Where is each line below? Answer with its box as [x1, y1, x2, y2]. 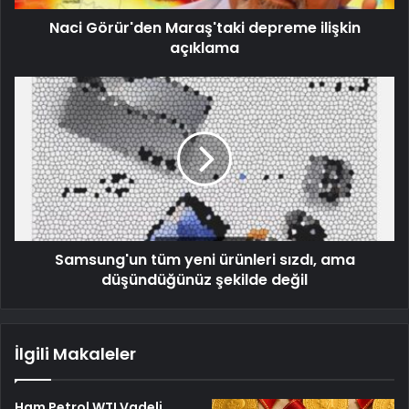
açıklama [170, 37, 239, 59]
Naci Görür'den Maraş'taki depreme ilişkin [48, 17, 361, 39]
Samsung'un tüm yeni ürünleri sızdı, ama [54, 249, 355, 271]
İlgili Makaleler [15, 342, 136, 366]
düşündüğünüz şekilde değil [101, 269, 308, 291]
